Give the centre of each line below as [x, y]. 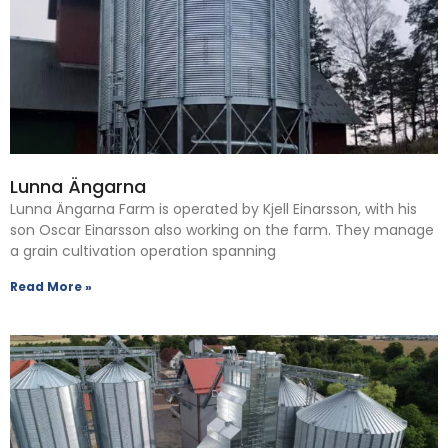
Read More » [51, 286]
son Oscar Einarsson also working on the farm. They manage [222, 229]
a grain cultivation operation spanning [143, 250]
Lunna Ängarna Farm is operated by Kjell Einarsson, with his [213, 208]
